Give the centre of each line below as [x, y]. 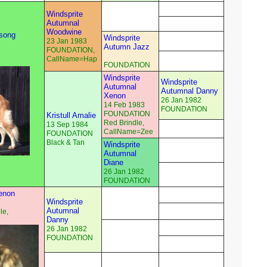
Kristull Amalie [71, 116]
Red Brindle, [124, 123]
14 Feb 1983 [124, 105]
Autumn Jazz [127, 47]
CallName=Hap [72, 59]
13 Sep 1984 [67, 125]
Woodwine [64, 32]
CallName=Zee [128, 132]
